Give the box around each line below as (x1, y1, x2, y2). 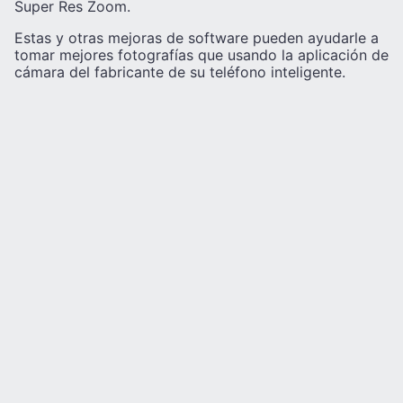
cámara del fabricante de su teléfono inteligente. (14, 63, 345, 82)
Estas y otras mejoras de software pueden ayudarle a (14, 29, 379, 48)
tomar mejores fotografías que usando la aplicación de (14, 46, 389, 65)
